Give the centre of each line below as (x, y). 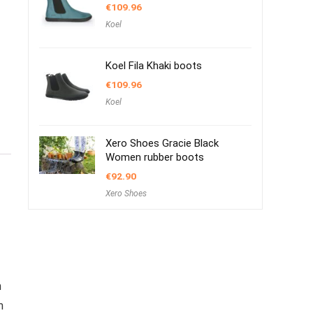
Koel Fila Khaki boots (154, 66)
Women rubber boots (155, 157)
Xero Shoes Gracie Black (162, 143)
